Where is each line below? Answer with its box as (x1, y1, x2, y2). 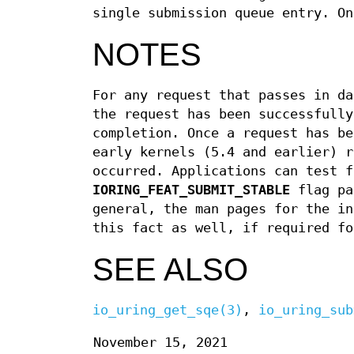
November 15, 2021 (93, 334, 228, 350)
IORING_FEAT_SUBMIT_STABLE (92, 182, 290, 198)
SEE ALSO (92, 251, 248, 287)
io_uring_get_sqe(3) (92, 302, 243, 318)
